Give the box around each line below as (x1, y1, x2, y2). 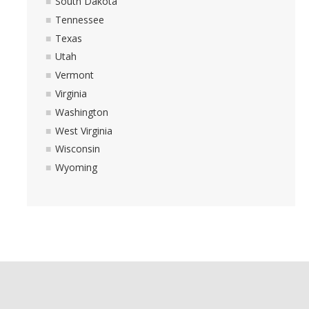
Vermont (55, 68, 94, 82)
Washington (55, 105, 108, 119)
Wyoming (55, 161, 97, 175)
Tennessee (55, 12, 104, 26)
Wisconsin (55, 142, 100, 156)
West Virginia (55, 123, 112, 137)
